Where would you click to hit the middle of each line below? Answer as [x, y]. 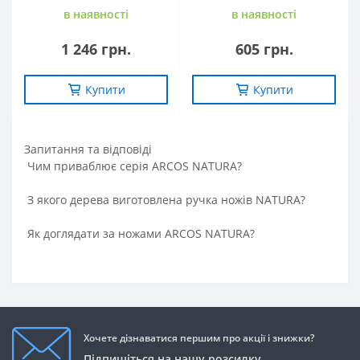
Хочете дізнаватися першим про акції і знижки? [199, 338]
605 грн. [264, 49]
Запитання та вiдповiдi [88, 149]
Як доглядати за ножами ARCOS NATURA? [139, 234]
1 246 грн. [96, 49]
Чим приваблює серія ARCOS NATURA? [133, 166]
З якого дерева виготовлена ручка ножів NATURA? [165, 200]
